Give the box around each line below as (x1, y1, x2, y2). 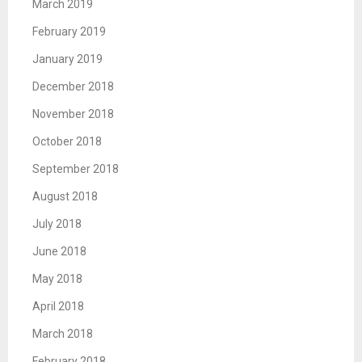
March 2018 (32, 327, 93, 341)
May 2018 (32, 272, 82, 286)
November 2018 (32, 107, 114, 121)
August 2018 (32, 190, 98, 204)
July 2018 (32, 217, 82, 231)
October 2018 (32, 135, 102, 149)
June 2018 (32, 245, 86, 259)
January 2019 (32, 53, 103, 66)
